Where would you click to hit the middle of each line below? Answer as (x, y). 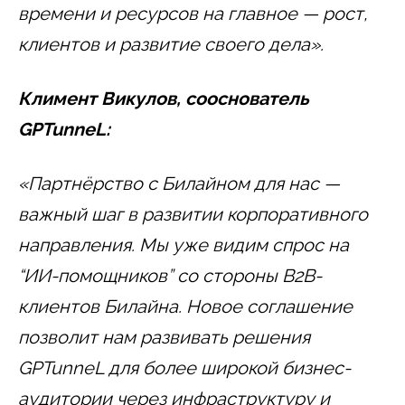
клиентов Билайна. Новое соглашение (185, 306)
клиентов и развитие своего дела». (171, 44)
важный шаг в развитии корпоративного (193, 214)
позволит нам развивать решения (164, 337)
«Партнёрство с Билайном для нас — (179, 183)
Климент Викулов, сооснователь (164, 98)
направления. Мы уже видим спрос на (184, 245)
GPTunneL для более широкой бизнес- (184, 367)
